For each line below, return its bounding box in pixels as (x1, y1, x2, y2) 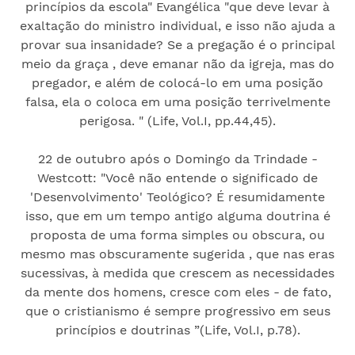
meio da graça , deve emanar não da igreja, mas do (21, 55, 334, 71)
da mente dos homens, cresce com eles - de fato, (24, 284, 331, 300)
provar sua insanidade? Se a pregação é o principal (20, 36, 335, 52)
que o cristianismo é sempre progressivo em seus (25, 303, 330, 319)
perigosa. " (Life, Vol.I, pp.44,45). (79, 113, 276, 128)
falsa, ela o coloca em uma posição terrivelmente (25, 94, 330, 109)
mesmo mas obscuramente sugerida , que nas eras (21, 246, 334, 261)
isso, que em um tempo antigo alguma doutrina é (25, 208, 330, 223)
